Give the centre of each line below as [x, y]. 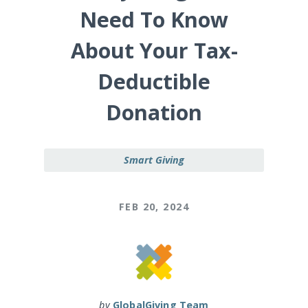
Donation [154, 112]
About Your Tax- [154, 50]
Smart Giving [154, 160]
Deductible [154, 81]
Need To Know [154, 19]
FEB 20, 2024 [154, 206]
